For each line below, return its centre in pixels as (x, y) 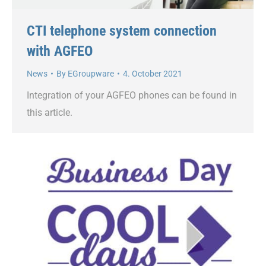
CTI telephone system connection (122, 31)
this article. (50, 112)
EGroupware (91, 73)
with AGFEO (60, 51)
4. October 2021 (153, 73)
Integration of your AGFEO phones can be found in (132, 95)
